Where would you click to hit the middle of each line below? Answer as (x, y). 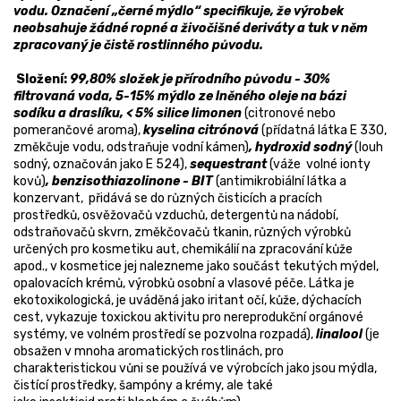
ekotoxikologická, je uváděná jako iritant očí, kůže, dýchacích (188, 301)
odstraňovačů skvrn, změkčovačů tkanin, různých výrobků (182, 233)
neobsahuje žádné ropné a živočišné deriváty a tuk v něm (191, 29)
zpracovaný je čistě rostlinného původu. (138, 46)
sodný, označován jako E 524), (100, 165)
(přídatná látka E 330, (324, 131)
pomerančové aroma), (77, 131)
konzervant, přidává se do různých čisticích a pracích (168, 199)
